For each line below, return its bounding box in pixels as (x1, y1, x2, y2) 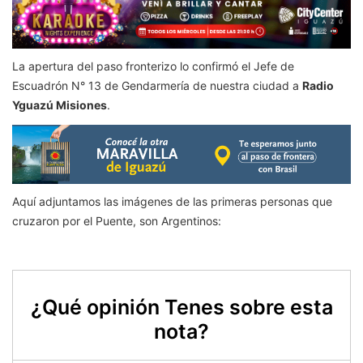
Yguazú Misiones (12, 97, 107, 112)
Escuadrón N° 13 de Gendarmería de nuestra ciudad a (12, 78, 302, 92)
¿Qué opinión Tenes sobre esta (30, 295, 333, 320)
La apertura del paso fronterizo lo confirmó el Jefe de (12, 58, 294, 73)
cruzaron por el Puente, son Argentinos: (12, 214, 221, 228)
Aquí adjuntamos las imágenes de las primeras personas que (12, 194, 332, 209)
